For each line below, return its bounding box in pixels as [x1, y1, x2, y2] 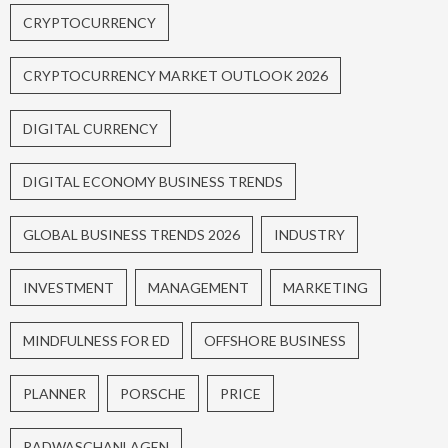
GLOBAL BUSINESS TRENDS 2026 [23, 226, 240, 244]
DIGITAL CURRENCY [23, 120, 158, 138]
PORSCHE [120, 385, 186, 403]
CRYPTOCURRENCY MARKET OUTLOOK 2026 [23, 67, 328, 85]
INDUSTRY [274, 226, 345, 244]
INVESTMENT [23, 279, 114, 297]
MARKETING [283, 279, 368, 297]
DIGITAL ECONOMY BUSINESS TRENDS [23, 173, 283, 191]
